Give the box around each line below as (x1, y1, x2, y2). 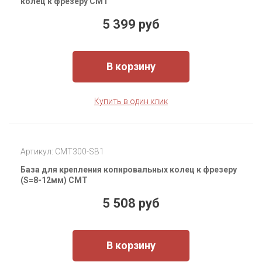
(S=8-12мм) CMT (20, 175, 88, 185)
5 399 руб (102, 17, 160, 32)
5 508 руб (102, 196, 160, 211)
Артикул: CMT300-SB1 (20, 147, 104, 157)
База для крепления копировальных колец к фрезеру (20, 165, 237, 175)
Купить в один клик (94, 96, 168, 106)
